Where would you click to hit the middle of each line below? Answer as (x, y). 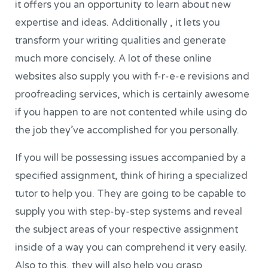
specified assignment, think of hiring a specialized (132, 176)
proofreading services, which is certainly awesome (133, 94)
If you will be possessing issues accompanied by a (131, 158)
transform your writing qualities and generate (121, 40)
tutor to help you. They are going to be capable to (131, 194)
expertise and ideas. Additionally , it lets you (118, 22)
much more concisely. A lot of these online (114, 58)
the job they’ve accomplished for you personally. (127, 130)
